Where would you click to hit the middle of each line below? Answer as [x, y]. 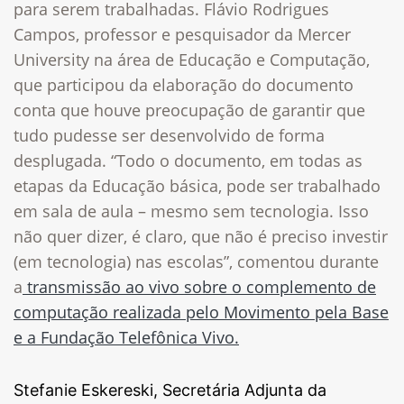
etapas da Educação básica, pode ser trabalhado [197, 185]
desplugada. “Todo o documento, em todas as [188, 160]
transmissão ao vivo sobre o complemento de [199, 286]
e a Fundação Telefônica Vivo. [126, 337]
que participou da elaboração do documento [184, 84]
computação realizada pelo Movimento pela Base [201, 312]
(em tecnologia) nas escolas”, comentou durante [196, 261]
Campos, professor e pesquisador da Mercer [182, 34]
